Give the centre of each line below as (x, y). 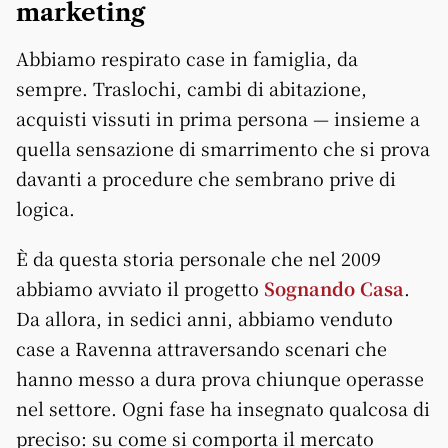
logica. (45, 207)
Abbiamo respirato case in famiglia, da (187, 57)
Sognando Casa (334, 287)
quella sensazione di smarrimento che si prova (223, 147)
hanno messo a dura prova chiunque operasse (220, 377)
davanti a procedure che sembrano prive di (206, 177)
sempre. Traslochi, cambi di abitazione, (191, 87)
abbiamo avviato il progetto (140, 287)
